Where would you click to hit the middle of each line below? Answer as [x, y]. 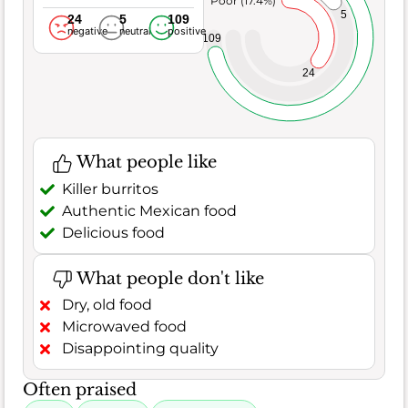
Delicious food [113, 232]
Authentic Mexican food [149, 210]
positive [186, 31]
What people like [144, 163]
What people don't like [168, 278]
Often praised [80, 390]
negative [87, 31]
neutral [135, 31]
